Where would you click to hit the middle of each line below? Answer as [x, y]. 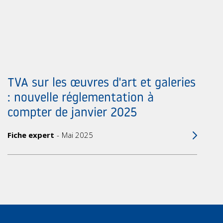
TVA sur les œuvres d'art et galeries [101, 84]
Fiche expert [31, 135]
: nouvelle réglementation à [80, 99]
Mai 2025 [77, 135]
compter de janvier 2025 [72, 113]
